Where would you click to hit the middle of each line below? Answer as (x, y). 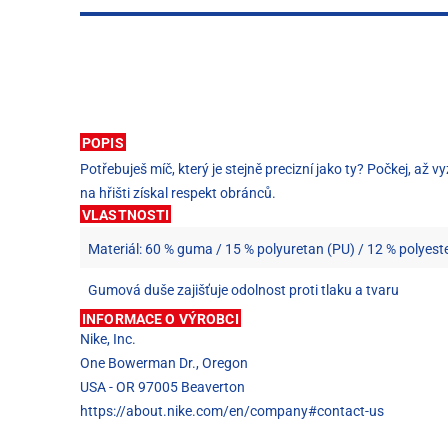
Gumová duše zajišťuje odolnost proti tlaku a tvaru (243, 289)
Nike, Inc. (108, 338)
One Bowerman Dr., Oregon (164, 362)
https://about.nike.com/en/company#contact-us (232, 410)
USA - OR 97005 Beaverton (162, 386)
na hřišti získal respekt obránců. (178, 192)
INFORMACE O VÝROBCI (160, 318)
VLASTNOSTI (126, 214)
